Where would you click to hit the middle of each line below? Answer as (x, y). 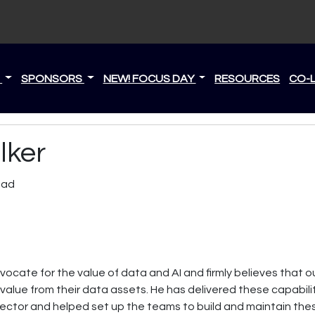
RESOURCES (247, 78)
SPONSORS (52, 78)
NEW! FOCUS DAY (149, 78)
